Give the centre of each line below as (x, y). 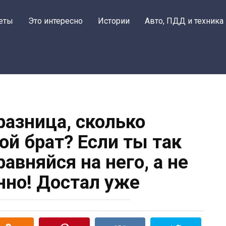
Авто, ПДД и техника (184, 21)
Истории (114, 21)
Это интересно (55, 21)
